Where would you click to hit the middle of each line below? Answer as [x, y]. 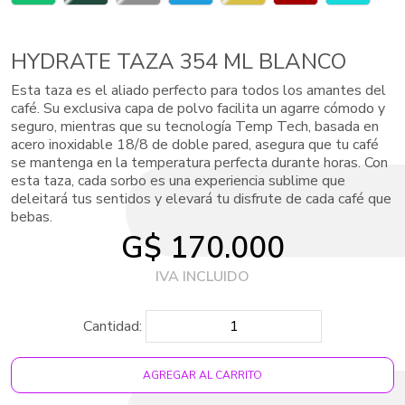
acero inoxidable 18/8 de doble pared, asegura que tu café [195, 145]
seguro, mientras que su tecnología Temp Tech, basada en [195, 127]
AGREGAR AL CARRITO [202, 375]
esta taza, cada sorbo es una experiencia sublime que [178, 181]
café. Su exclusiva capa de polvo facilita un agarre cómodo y [198, 108]
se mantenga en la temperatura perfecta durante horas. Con [199, 163]
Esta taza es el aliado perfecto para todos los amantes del [198, 90]
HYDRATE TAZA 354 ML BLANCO [179, 61]
